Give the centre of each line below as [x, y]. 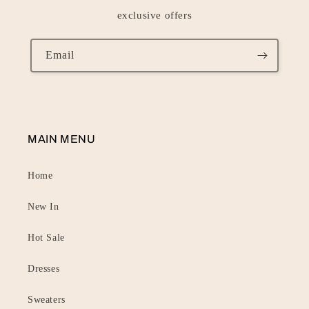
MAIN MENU [62, 139]
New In [43, 206]
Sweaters [47, 299]
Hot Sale [46, 237]
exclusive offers [154, 15]
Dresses [44, 268]
